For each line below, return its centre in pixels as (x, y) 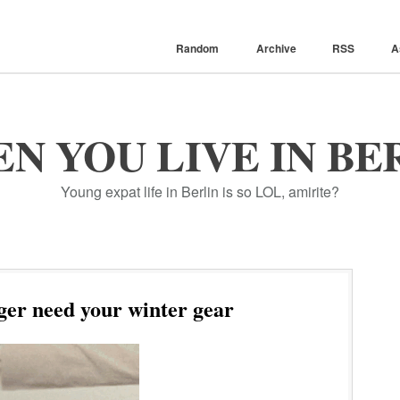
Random (197, 48)
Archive (276, 48)
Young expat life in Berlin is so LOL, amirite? (200, 192)
